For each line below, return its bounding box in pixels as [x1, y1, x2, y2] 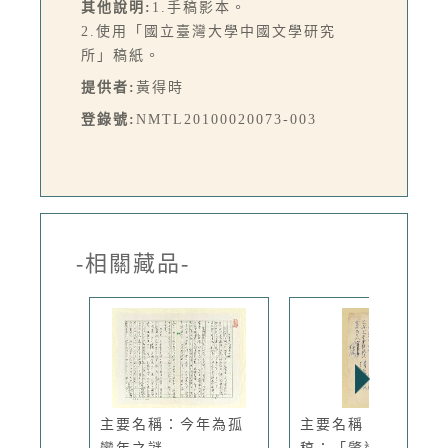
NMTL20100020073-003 [136, 111, 317, 127]
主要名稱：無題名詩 [300, 416, 444, 432]
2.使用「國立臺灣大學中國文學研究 [81, 23, 336, 39]
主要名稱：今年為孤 [100, 416, 244, 432]
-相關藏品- [76, 250, 190, 276]
